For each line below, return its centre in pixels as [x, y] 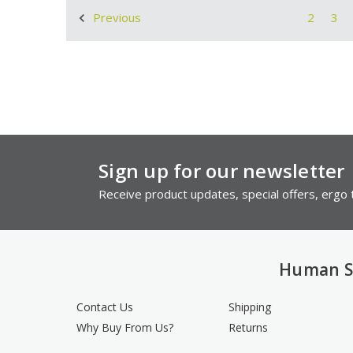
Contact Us [105, 307]
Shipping [250, 307]
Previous [115, 17]
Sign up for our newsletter [222, 170]
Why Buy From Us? [125, 327]
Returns [249, 327]
